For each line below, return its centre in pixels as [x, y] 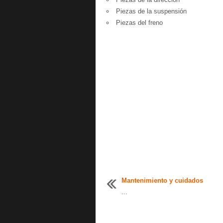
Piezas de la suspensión [150, 11]
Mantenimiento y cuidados [162, 180]
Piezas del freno [138, 23]
